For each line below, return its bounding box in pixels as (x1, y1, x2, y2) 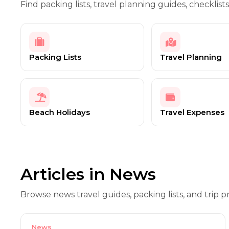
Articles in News (20, 164, 156, 184)
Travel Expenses (159, 107, 224, 117)
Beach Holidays (29, 107, 90, 117)
